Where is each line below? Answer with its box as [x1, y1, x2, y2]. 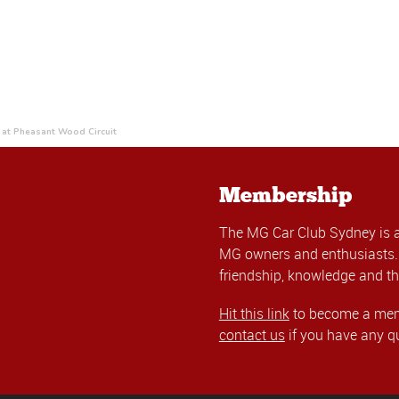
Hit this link [218, 304, 289, 324]
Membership [218, 181, 352, 208]
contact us [218, 325, 285, 346]
